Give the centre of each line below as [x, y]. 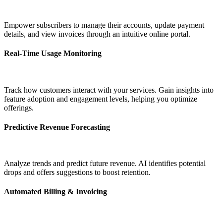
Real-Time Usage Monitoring [53, 54]
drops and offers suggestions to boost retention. [77, 172]
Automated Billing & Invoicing [55, 192]
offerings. [19, 108]
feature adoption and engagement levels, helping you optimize [101, 99]
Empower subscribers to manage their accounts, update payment [104, 25]
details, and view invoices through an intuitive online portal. [97, 34]
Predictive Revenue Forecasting [57, 127]
